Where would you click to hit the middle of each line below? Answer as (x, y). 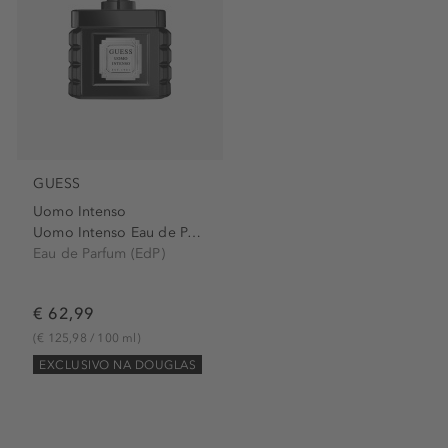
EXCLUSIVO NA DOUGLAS (117, 365)
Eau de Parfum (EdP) (99, 254)
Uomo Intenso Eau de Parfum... (194, 233)
